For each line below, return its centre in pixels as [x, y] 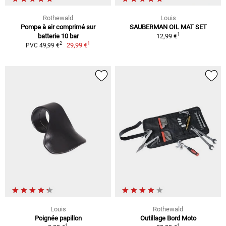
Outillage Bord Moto [168, 218]
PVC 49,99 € [42, 45]
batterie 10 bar [58, 36]
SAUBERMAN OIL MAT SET [168, 27]
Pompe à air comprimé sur [58, 27]
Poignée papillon [58, 218]
